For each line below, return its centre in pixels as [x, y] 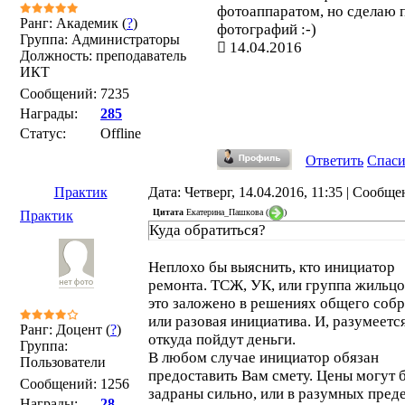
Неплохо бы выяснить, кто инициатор [272, 267]
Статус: [43, 133]
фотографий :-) [267, 29]
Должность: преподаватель [103, 56]
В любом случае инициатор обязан [264, 358]
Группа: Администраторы [100, 39]
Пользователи [63, 362]
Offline [121, 133]
